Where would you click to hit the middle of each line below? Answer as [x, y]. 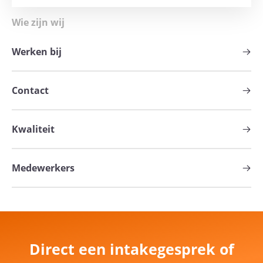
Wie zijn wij [38, 23]
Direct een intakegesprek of [131, 249]
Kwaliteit [33, 129]
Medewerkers [43, 168]
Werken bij [37, 52]
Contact [30, 91]
